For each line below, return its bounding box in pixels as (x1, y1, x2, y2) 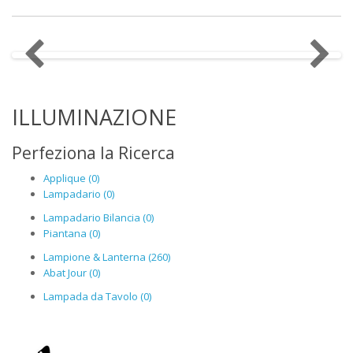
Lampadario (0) (43, 187, 114, 202)
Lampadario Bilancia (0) (43, 210, 154, 225)
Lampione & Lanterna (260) (43, 250, 170, 265)
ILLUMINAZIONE (12, 102, 176, 132)
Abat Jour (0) (43, 266, 100, 281)
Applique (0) (43, 171, 99, 186)
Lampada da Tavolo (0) (43, 289, 151, 304)
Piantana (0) (43, 226, 100, 241)
